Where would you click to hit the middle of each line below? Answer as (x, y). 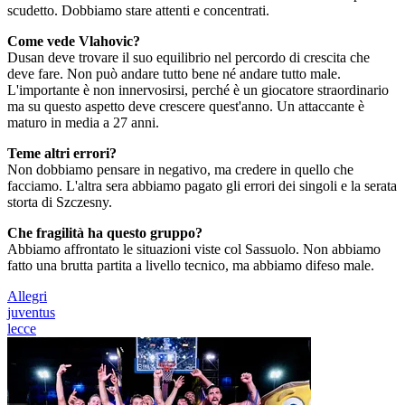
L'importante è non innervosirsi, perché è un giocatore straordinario (198, 90)
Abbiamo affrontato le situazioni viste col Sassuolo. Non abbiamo (194, 249)
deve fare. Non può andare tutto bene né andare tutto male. (174, 74)
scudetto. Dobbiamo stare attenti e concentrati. (138, 10)
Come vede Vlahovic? (74, 41)
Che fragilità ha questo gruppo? (105, 233)
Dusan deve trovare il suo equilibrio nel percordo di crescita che (188, 57)
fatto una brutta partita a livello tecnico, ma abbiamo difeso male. (191, 265)
